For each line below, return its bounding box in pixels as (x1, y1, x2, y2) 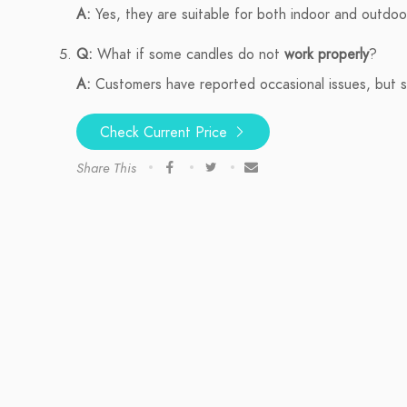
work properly (284, 45, 369, 65)
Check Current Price (100, 123, 232, 143)
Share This (76, 159, 136, 177)
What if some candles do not (93, 45, 284, 65)
